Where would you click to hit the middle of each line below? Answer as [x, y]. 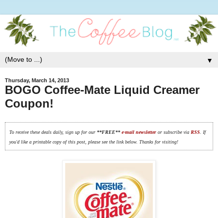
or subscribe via [173, 132]
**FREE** [108, 132]
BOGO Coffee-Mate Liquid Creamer [102, 90]
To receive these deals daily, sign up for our [53, 132]
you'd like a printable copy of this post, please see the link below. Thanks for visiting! [93, 142]
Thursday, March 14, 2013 [37, 81]
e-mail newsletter [138, 132]
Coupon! [29, 104]
